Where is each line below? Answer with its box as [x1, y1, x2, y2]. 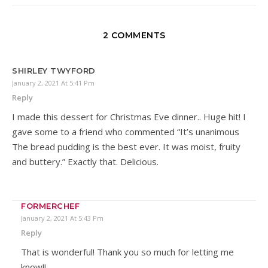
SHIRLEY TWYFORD [12, 66, 96, 76]
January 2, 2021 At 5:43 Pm [21, 214, 103, 223]
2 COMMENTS [102, 30, 166, 41]
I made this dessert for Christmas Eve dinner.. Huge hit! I [12, 111, 246, 123]
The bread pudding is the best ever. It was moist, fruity [12, 141, 240, 153]
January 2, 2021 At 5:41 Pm [12, 78, 95, 88]
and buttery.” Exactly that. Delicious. [12, 156, 159, 168]
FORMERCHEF [21, 201, 80, 211]
